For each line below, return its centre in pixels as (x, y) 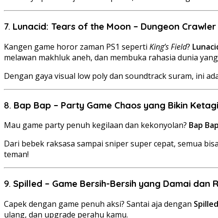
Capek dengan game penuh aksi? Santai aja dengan (99, 204)
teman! (16, 154)
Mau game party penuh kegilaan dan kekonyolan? (96, 125)
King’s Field (168, 46)
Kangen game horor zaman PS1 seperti (77, 46)
